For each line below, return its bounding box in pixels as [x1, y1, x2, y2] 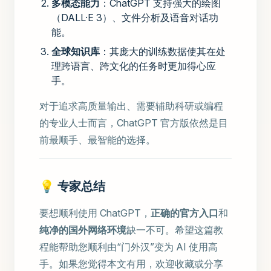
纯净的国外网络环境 [39, 224, 126, 237]
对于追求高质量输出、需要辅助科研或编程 [39, 100, 223, 113]
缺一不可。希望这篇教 [126, 224, 223, 237]
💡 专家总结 [39, 179, 105, 194]
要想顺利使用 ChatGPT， [39, 207, 151, 220]
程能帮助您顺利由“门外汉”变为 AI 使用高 [39, 241, 218, 253]
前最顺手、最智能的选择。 [39, 134, 155, 146]
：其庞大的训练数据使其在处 [100, 45, 226, 58]
